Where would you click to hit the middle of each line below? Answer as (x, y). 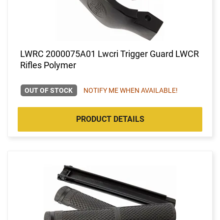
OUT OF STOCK (49, 90)
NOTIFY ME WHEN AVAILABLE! (130, 90)
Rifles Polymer (48, 65)
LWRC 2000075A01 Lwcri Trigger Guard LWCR (110, 54)
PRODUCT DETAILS (110, 119)
